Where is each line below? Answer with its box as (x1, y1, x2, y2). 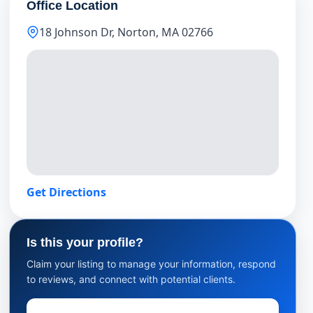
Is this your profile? (27, 235, 144, 249)
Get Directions (27, 184, 107, 200)
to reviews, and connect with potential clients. (27, 273, 236, 285)
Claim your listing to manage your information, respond (27, 258, 277, 270)
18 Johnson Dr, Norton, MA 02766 (39, 24, 214, 40)
